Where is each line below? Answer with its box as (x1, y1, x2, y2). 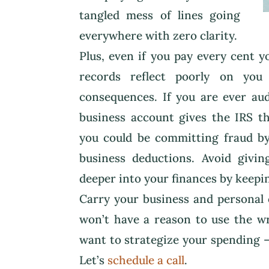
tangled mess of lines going (79, 7, 241, 22)
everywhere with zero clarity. (79, 28, 237, 43)
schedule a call (107, 252, 184, 267)
